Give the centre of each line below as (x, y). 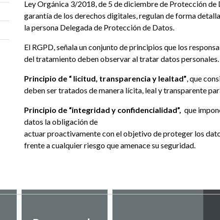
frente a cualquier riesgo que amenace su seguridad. (110, 145)
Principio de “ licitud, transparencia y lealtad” (105, 78)
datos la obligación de (61, 122)
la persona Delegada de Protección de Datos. (99, 27)
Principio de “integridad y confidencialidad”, (103, 110)
